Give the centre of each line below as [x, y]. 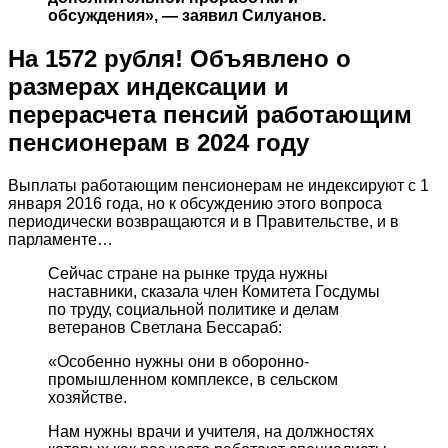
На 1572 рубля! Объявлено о [179, 59]
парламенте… [60, 240]
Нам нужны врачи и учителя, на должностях [211, 432]
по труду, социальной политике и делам [193, 310]
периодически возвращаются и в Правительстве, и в [203, 222]
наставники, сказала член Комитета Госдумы [214, 292]
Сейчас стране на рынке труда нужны [188, 274]
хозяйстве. [87, 398]
